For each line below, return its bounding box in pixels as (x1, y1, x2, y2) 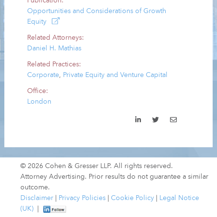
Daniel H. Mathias (27, 45, 82, 52)
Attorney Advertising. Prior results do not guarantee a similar (20, 173, 208, 181)
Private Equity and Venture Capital (63, 71, 168, 78)
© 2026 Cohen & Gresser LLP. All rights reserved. (20, 163, 173, 170)
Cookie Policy (111, 195, 154, 202)
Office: (27, 88, 48, 95)
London (27, 98, 52, 106)
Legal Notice (159, 195, 199, 202)
